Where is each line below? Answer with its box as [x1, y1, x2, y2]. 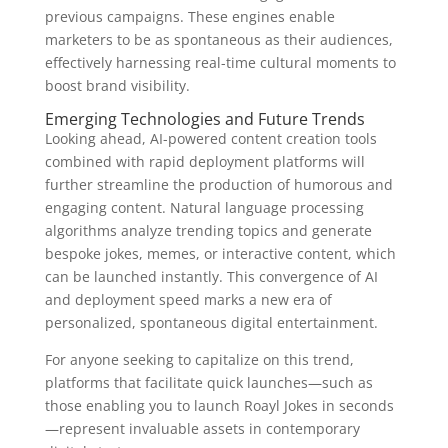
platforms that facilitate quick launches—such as [44, 372, 373, 392]
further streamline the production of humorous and [44, 174, 393, 194]
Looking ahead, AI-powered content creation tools [44, 128, 377, 148]
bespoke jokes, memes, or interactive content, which [44, 243, 396, 263]
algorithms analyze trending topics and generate [44, 220, 372, 240]
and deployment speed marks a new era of [44, 289, 332, 309]
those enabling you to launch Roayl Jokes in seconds [44, 395, 394, 415]
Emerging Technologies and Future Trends [44, 107, 365, 130]
